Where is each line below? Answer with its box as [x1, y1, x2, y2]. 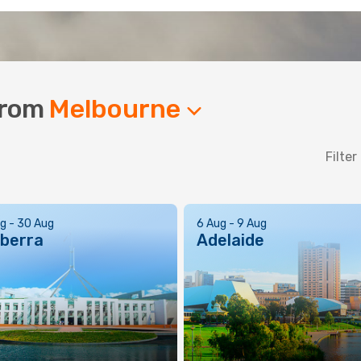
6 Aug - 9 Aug [197, 217, 267, 230]
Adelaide [197, 230, 264, 250]
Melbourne [49, 93, 187, 124]
